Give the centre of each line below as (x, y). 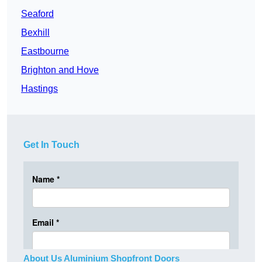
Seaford (37, 14)
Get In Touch (51, 145)
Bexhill (35, 33)
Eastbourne (45, 51)
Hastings (39, 89)
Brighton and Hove (60, 70)
